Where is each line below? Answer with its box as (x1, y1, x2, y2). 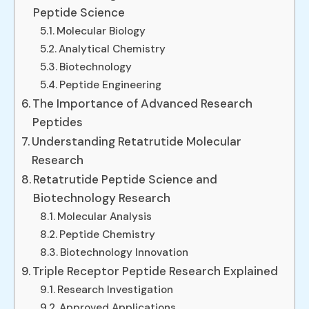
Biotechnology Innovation (60, 246, 189, 260)
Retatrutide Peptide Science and (33, 172, 218, 188)
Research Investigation (57, 283, 174, 297)
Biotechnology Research (33, 190, 171, 206)
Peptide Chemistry (59, 228, 156, 242)
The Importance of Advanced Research (32, 96, 253, 112)
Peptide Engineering (59, 78, 162, 92)
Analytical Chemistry (59, 42, 166, 57)
